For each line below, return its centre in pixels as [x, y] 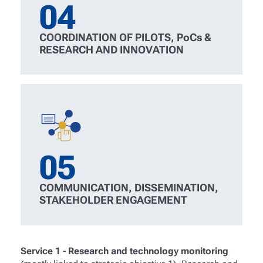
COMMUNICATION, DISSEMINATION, [129, 188]
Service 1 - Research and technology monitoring [124, 251]
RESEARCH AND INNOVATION [112, 49]
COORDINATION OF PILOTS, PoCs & [126, 37]
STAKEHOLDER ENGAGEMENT [114, 200]
